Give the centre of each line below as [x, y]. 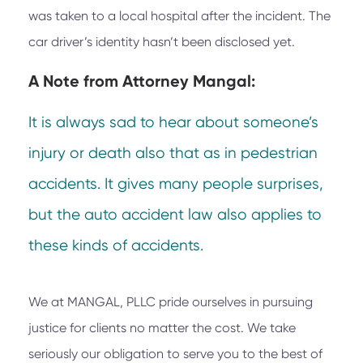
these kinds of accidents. [116, 246]
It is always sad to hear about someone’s [173, 123]
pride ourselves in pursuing [234, 302]
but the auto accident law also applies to [175, 215]
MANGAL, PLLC [111, 302]
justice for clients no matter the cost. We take [162, 328]
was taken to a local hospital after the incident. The [179, 16]
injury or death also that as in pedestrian [173, 154]
